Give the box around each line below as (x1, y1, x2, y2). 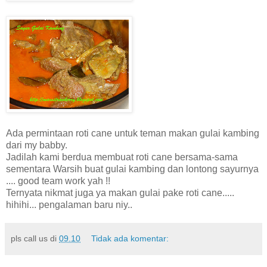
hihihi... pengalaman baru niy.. (6, 200, 132, 210)
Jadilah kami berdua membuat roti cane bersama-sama (6, 152, 238, 163)
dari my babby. (6, 140, 67, 151)
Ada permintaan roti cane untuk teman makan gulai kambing (6, 128, 259, 139)
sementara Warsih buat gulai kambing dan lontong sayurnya (6, 164, 259, 175)
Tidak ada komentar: (91, 234, 169, 244)
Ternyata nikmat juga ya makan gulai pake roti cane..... (6, 188, 234, 198)
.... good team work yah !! (6, 176, 110, 187)
